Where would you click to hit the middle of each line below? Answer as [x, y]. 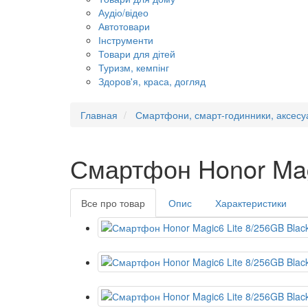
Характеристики [251, 203]
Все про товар [113, 203]
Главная [99, 115]
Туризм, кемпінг [134, 67]
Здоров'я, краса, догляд [152, 81]
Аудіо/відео [123, 12]
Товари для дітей [137, 54]
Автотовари [124, 26]
